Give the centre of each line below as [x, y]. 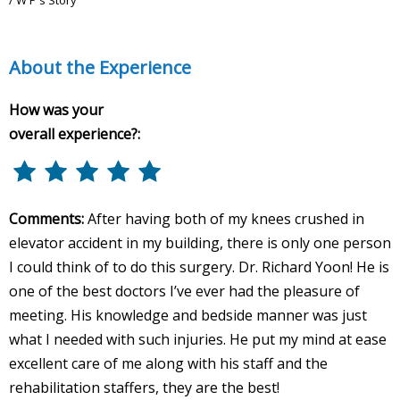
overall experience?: [75, 133]
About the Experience [100, 67]
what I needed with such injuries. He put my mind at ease [198, 339]
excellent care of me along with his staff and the [168, 363]
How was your [56, 109]
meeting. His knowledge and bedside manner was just [188, 315]
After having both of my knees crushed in [226, 218]
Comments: [48, 218]
